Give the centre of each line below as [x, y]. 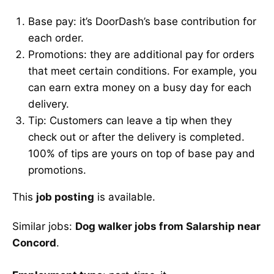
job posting [65, 197]
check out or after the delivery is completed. [136, 137]
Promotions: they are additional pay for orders [141, 54]
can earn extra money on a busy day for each [139, 87]
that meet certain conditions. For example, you [142, 71]
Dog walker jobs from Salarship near [168, 227]
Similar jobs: [44, 227]
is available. [125, 197]
